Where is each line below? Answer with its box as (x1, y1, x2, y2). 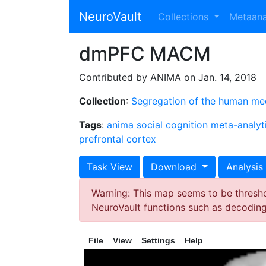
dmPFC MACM (79, 42, 211, 65)
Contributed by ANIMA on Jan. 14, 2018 (79, 71, 256, 83)
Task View (87, 161, 132, 173)
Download (151, 161, 199, 173)
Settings (141, 236, 175, 245)
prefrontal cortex (79, 133, 156, 145)
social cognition (137, 119, 208, 131)
